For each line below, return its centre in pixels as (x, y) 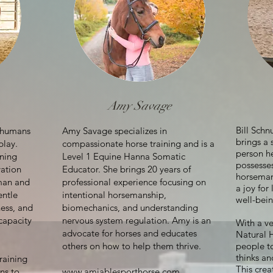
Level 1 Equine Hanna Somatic (124, 156)
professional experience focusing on (134, 182)
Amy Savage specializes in (115, 131)
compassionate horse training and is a (138, 144)
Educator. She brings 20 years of (126, 169)
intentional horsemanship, (114, 195)
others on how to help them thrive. (133, 246)
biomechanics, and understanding (130, 207)
